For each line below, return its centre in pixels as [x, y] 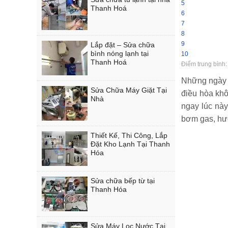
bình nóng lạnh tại [120, 53]
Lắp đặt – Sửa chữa [123, 45]
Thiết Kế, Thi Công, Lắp [129, 135]
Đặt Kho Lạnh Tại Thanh [130, 144]
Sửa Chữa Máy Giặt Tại [129, 90]
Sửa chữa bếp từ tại [123, 181]
